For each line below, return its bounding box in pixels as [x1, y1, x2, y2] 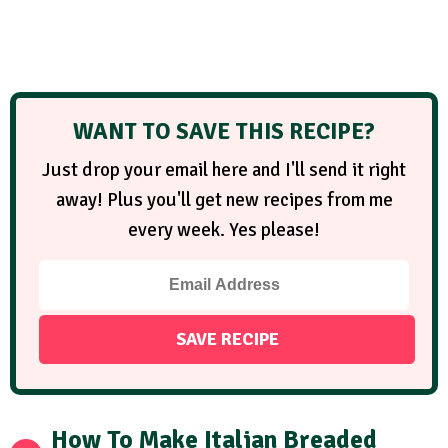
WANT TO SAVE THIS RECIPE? [73, 117, 375, 147]
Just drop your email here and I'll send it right [42, 158, 406, 183]
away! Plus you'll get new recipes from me [55, 188, 393, 213]
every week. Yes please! [128, 218, 320, 243]
